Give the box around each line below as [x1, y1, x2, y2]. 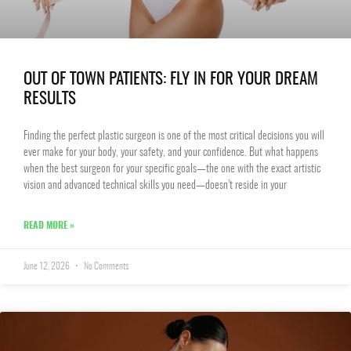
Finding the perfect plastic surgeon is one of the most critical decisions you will [24, 131, 324, 142]
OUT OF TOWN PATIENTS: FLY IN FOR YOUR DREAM [24, 71, 318, 88]
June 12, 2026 [24, 262, 71, 271]
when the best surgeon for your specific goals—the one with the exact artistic [24, 164, 320, 175]
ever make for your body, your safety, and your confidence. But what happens [24, 147, 318, 158]
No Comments [82, 262, 128, 271]
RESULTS [24, 91, 76, 107]
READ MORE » [24, 221, 74, 230]
